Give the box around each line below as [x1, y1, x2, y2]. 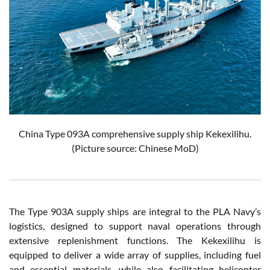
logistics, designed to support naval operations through [9, 219, 261, 231]
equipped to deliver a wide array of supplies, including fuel [9, 248, 261, 260]
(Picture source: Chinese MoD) [71, 142, 199, 154]
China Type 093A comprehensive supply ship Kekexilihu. [19, 127, 251, 139]
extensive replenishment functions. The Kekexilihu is [9, 234, 261, 246]
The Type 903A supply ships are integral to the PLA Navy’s [9, 205, 261, 217]
